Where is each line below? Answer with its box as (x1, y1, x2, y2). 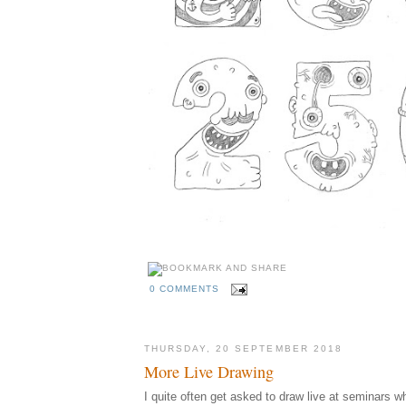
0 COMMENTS (150, 284, 220, 295)
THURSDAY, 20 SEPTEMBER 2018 (144, 343, 343, 353)
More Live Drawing (144, 361, 274, 383)
